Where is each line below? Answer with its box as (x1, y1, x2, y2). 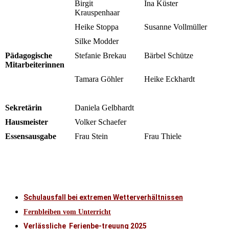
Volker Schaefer (75, 117, 126, 126)
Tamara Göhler (75, 74, 123, 83)
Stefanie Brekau (75, 51, 130, 60)
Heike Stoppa (75, 22, 119, 31)
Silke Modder (75, 36, 119, 45)
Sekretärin (5, 103, 42, 112)
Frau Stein (75, 131, 108, 141)
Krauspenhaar (75, 8, 120, 17)
